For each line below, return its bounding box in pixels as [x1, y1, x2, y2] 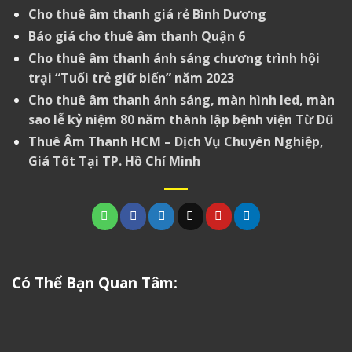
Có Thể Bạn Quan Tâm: [12, 273, 178, 294]
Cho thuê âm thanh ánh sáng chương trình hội [27, 49, 320, 68]
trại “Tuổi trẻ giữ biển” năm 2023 [27, 69, 234, 87]
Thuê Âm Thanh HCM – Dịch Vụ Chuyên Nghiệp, [27, 133, 324, 151]
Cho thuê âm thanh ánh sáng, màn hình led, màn [27, 91, 335, 109]
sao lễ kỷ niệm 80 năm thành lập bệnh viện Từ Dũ [27, 111, 334, 129]
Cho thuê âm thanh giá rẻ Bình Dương [27, 5, 273, 24]
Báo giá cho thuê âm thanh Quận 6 [27, 27, 245, 46]
